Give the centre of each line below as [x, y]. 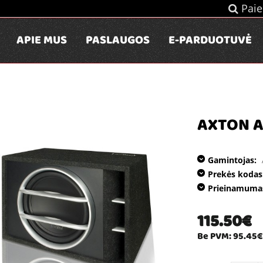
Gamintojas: [232, 160]
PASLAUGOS [118, 41]
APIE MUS [42, 41]
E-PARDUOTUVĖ [210, 41]
